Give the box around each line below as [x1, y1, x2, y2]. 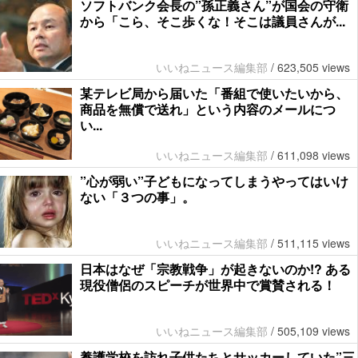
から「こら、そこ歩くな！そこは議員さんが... [80, 12, 345, 31]
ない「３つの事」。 [80, 188, 195, 207]
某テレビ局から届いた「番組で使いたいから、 [80, 84, 348, 103]
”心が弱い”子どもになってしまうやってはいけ [80, 172, 348, 191]
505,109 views [277, 323, 350, 340]
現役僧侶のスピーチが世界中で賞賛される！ [80, 276, 336, 295]
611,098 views [277, 147, 350, 164]
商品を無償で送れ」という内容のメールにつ [80, 100, 336, 119]
